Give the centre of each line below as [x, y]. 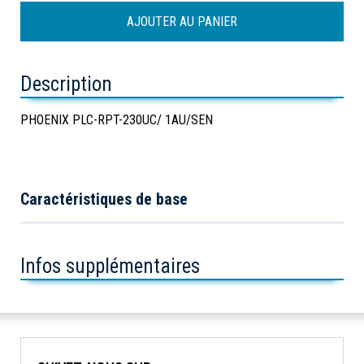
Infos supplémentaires [110, 266]
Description [66, 84]
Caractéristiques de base [104, 199]
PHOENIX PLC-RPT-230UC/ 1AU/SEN [117, 120]
